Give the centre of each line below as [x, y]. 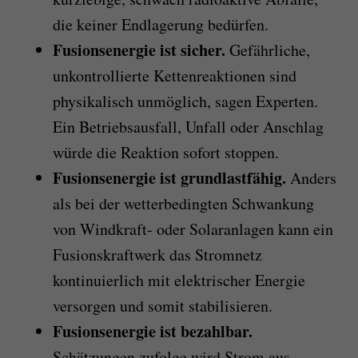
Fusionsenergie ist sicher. [139, 50]
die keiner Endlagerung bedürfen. [160, 24]
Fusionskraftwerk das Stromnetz [157, 254]
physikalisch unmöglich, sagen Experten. [185, 101]
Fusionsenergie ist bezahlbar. [152, 331]
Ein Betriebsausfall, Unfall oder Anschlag [188, 126]
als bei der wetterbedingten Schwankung [183, 203]
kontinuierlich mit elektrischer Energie [179, 280]
